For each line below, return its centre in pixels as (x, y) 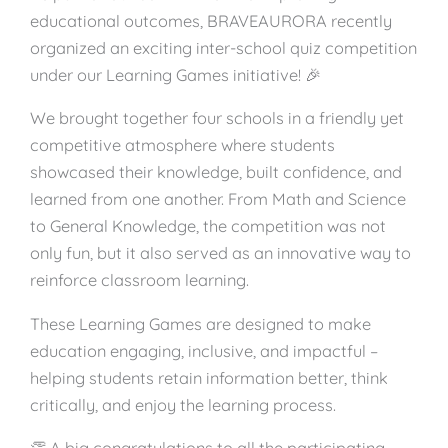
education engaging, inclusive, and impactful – (204, 350)
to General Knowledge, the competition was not (208, 226)
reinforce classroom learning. (139, 280)
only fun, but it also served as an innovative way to (220, 253)
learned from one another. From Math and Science (218, 199)
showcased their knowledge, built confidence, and (216, 172)
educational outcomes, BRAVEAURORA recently (211, 20)
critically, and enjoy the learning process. (183, 404)
